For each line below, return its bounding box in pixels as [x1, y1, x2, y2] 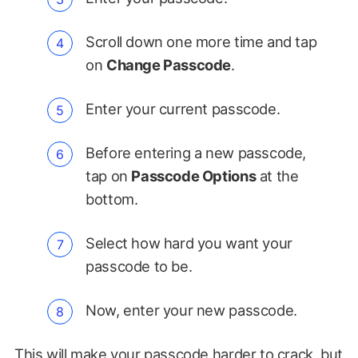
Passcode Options [131, 167, 257, 185]
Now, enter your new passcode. [86, 301, 297, 320]
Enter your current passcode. [86, 100, 280, 118]
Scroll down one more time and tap [86, 33, 317, 51]
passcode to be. [86, 257, 193, 276]
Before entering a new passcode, [86, 144, 307, 162]
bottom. [86, 190, 138, 209]
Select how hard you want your [86, 234, 292, 253]
